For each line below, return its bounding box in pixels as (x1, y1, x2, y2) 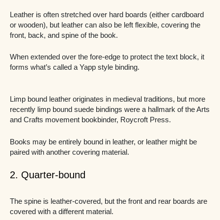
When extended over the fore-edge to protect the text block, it (10, 53, 204, 61)
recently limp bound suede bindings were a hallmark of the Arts (10, 106, 210, 114)
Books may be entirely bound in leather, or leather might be (10, 137, 197, 146)
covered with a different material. (10, 208, 113, 216)
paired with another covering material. (10, 148, 129, 156)
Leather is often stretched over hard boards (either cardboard (10, 10, 204, 19)
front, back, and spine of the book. (10, 31, 118, 39)
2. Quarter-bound (10, 169, 85, 181)
